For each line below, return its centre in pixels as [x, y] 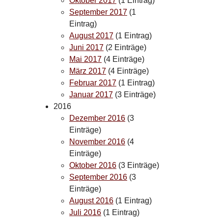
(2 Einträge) [125, 47]
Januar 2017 [91, 94]
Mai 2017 [85, 59]
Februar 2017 [93, 82]
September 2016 [98, 177]
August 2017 [91, 35]
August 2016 [91, 200]
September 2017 [98, 12]
